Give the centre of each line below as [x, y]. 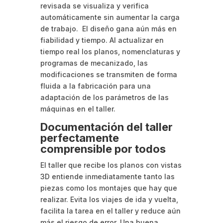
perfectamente [79, 138]
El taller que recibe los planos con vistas [111, 165]
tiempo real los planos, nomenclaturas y [110, 51]
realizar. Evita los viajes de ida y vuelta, [109, 199]
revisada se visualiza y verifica [94, 5]
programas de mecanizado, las [94, 63]
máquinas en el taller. [78, 109]
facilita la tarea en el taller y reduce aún [110, 211]
